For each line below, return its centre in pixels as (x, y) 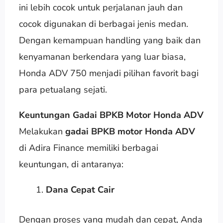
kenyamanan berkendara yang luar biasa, (102, 56)
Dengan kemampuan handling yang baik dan (110, 40)
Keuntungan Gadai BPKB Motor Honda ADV (111, 115)
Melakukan (42, 131)
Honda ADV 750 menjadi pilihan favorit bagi (109, 73)
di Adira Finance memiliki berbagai (88, 148)
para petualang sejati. (63, 89)
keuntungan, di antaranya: (71, 164)
